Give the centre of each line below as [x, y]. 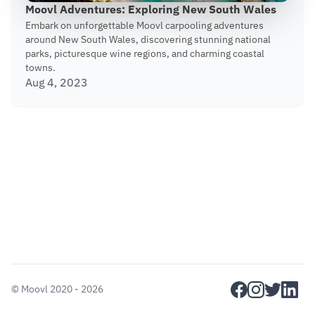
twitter [279, 288]
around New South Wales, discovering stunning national [148, 40]
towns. [40, 69]
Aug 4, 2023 [57, 84]
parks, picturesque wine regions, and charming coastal [145, 54]
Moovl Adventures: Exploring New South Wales [151, 11]
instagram [269, 288]
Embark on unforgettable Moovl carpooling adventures [144, 26]
